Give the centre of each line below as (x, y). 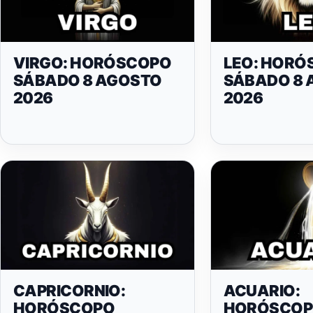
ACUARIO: (262, 290)
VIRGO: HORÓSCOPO (93, 63)
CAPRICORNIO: (70, 290)
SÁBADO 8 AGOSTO (88, 81)
